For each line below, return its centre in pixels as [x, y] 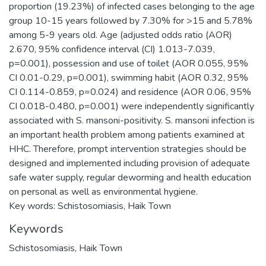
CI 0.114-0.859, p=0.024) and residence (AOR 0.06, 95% [130, 92]
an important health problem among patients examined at [127, 134]
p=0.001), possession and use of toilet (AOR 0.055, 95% [129, 63]
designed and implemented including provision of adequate [129, 163]
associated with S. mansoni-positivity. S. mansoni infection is [132, 120]
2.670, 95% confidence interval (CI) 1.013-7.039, [112, 49]
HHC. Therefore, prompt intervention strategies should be [128, 149]
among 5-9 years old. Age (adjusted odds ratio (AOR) [121, 35]
